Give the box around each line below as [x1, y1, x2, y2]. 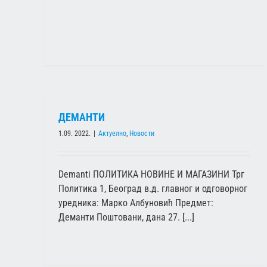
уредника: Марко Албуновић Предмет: [58, 197, 213, 209]
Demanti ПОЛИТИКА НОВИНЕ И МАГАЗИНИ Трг [58, 169, 244, 181]
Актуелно [98, 129, 126, 138]
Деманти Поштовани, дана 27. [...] [58, 212, 194, 223]
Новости [129, 129, 154, 138]
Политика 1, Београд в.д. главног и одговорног [58, 183, 247, 195]
